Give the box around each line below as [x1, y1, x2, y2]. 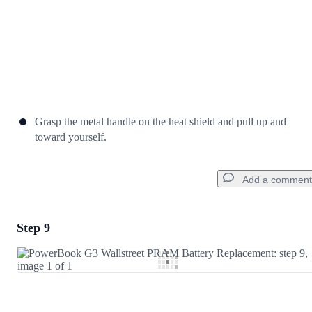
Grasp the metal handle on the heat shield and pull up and [35, 116, 286, 128]
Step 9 [17, 221, 50, 235]
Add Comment [38, 256, 108, 269]
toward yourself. [35, 131, 107, 143]
